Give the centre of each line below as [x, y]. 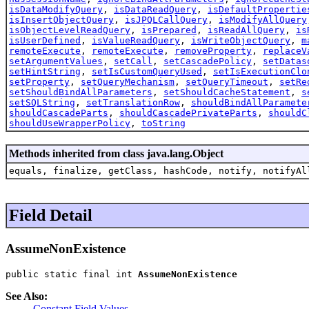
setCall [133, 61]
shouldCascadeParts [59, 112]
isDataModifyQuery [56, 9]
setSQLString [42, 102]
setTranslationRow [133, 102]
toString [163, 123]
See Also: [27, 297]
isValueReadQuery [136, 40]
